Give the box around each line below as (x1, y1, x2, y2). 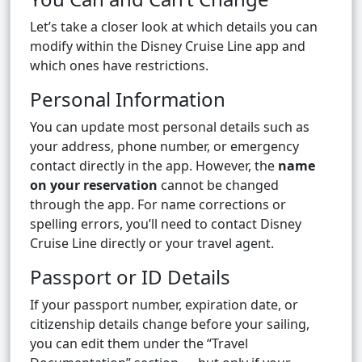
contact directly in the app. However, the (30, 157, 278, 175)
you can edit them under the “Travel (30, 335, 248, 353)
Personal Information (30, 86, 225, 113)
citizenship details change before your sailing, (30, 315, 309, 334)
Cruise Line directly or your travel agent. (30, 234, 274, 253)
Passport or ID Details (30, 263, 230, 291)
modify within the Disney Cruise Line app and (30, 37, 305, 56)
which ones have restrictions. (30, 57, 208, 75)
